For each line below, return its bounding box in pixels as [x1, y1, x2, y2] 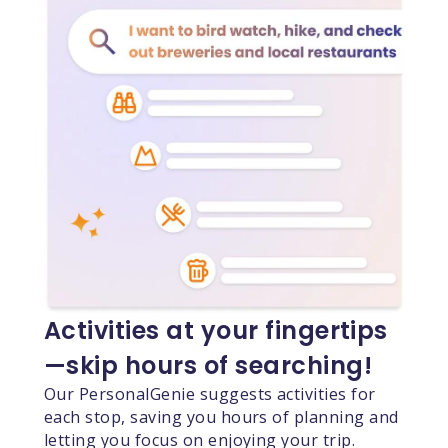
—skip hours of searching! [43, 348, 372, 382]
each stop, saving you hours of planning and [43, 405, 399, 428]
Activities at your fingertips [43, 313, 388, 347]
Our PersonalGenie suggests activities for [43, 382, 376, 405]
